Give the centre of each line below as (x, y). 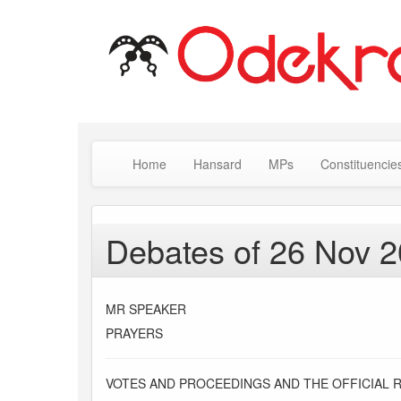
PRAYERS (134, 333)
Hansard (218, 164)
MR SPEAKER (146, 309)
